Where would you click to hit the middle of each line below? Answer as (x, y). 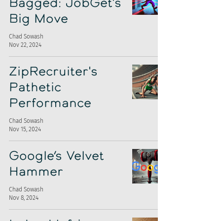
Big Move (38, 19)
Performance (50, 104)
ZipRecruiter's (53, 72)
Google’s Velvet (56, 157)
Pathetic (35, 88)
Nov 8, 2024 (24, 198)
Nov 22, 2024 (25, 45)
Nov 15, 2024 (25, 129)
